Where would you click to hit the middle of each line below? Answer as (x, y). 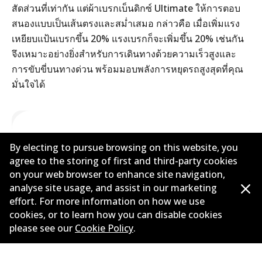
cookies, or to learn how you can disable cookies (116, 215)
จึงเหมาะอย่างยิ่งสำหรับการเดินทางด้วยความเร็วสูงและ (124, 54)
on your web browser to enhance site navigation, (117, 174)
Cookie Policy (104, 228)
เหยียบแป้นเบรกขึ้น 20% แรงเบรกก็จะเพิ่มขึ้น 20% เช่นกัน (128, 38)
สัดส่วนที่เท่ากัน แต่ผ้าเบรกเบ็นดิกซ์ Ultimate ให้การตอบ (126, 8)
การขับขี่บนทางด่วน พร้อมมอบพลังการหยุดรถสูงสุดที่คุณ (127, 69)
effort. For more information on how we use (107, 201)
